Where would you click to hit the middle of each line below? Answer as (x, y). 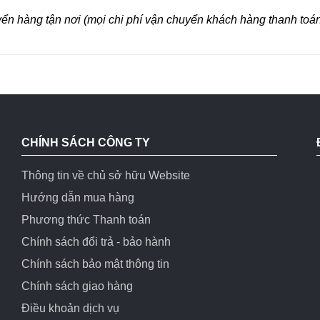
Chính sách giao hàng (77, 286)
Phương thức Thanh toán (86, 220)
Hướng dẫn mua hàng (77, 198)
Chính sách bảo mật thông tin (95, 264)
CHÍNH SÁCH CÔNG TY (85, 143)
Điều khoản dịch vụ (70, 309)
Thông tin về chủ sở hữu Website (105, 176)
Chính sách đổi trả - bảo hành (96, 242)
